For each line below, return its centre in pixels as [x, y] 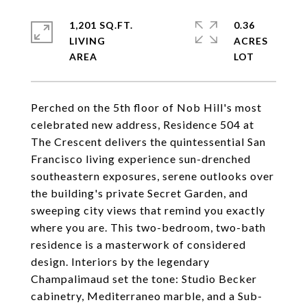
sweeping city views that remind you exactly [148, 210]
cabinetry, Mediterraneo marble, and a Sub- [147, 296]
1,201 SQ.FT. [101, 25]
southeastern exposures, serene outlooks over [152, 176]
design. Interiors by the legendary [120, 261]
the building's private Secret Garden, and [139, 193]
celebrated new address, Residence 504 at [143, 124]
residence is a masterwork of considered [138, 244]
